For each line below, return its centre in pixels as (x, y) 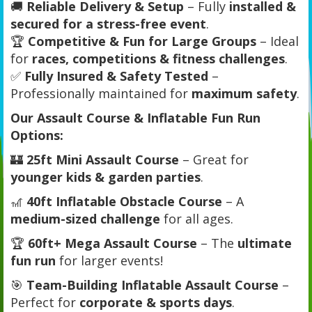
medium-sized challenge (85, 218)
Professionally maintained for (101, 93)
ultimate (265, 243)
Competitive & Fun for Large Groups (142, 41)
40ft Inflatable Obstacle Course (124, 201)
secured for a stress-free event (108, 23)
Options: (37, 135)
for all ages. (197, 218)
